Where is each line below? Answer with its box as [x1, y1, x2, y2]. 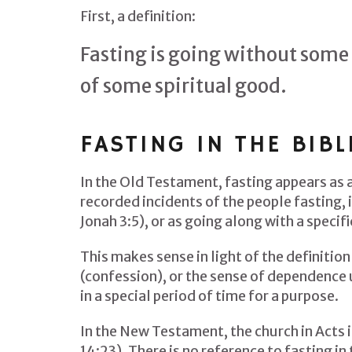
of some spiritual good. [80, 74, 287, 98]
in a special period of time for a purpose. [80, 288, 339, 305]
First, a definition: [80, 8, 196, 25]
